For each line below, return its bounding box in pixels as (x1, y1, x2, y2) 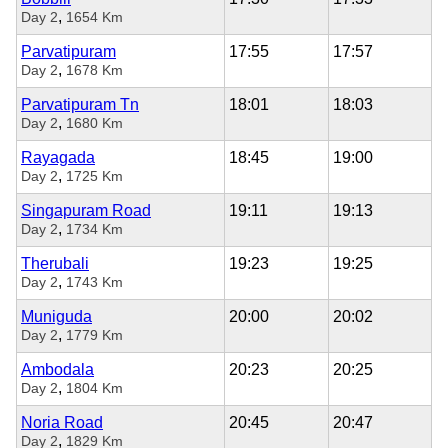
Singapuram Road (21, 201, 151, 219)
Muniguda (21, 307, 92, 325)
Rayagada (21, 148, 95, 166)
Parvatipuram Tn (21, 95, 139, 113)
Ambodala (21, 360, 94, 378)
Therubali (21, 254, 89, 272)
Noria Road (21, 413, 103, 431)
